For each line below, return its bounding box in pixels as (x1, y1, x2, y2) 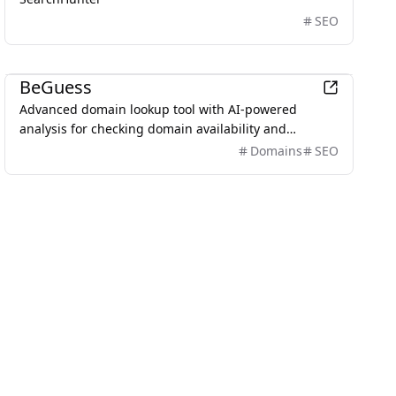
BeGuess (19, 75, 93, 99)
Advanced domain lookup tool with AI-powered (19, 101, 298, 118)
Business (19, 49, 65, 64)
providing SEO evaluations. (19, 140, 180, 156)
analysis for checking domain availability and (19, 120, 287, 137)
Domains (249, 142, 302, 159)
